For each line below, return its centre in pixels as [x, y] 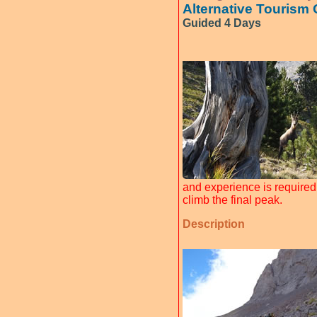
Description [214, 224]
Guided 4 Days [222, 23]
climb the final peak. [232, 200]
